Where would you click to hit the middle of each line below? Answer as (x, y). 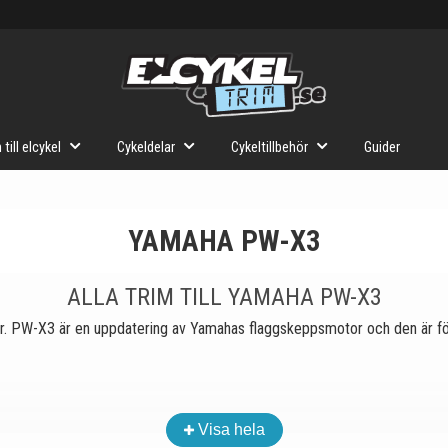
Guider (382, 147)
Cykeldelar (146, 147)
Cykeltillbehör (269, 147)
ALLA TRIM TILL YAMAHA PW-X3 (224, 297)
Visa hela (231, 429)
